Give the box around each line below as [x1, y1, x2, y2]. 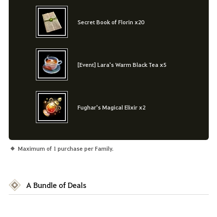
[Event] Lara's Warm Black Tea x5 [77, 61, 166, 69]
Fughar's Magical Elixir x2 [77, 103, 145, 111]
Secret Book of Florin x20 [77, 17, 144, 26]
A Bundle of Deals [26, 180, 86, 190]
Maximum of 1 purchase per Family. [17, 144, 113, 153]
